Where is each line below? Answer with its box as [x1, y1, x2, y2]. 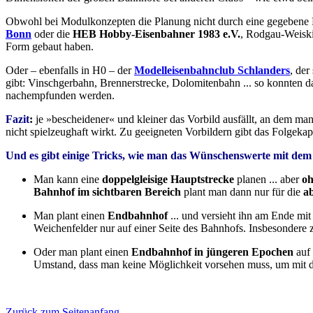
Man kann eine [34, 173, 102, 186]
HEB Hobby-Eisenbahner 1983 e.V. [73, 28, 240, 41]
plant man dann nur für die [181, 186, 303, 198]
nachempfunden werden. [6, 89, 115, 102]
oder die [31, 28, 73, 41]
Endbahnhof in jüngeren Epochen [131, 246, 293, 259]
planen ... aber [234, 173, 302, 186]
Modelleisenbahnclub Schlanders [134, 64, 290, 77]
